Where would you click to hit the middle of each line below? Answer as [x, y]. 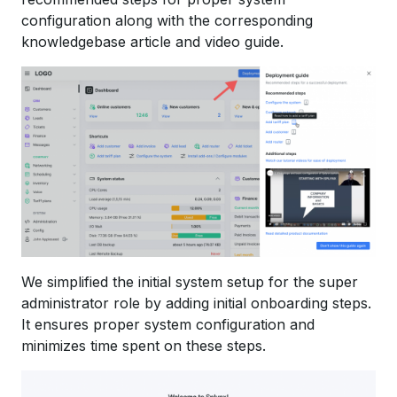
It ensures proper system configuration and [168, 325]
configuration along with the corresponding [167, 21]
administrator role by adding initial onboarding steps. [196, 304]
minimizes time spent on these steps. [144, 346]
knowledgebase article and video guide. [152, 42]
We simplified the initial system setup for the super [190, 282]
